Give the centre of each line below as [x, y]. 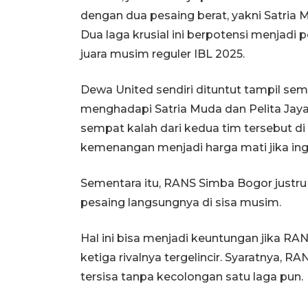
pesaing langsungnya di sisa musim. [181, 202]
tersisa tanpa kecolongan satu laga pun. [192, 276]
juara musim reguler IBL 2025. [163, 54]
